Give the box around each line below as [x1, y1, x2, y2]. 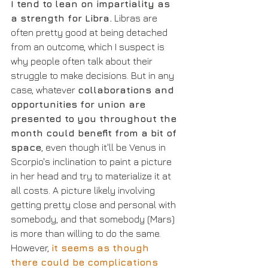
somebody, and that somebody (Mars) [11, 213, 177, 224]
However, [11, 242, 51, 253]
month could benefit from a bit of [11, 127, 179, 138]
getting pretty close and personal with [11, 199, 178, 210]
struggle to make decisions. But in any [11, 69, 176, 81]
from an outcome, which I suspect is [11, 41, 167, 52]
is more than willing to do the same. [11, 227, 163, 239]
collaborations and [78, 84, 177, 95]
